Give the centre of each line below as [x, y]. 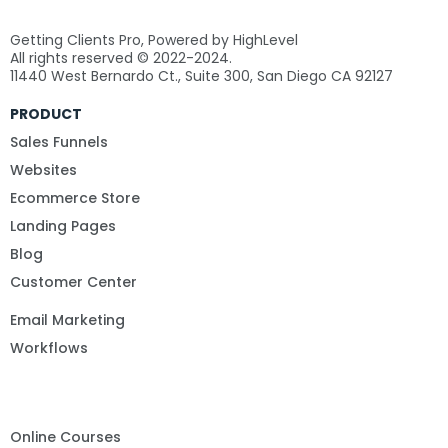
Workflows [49, 348]
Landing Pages [63, 226]
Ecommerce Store [75, 198]
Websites [43, 170]
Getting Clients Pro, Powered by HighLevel [154, 40]
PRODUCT [46, 114]
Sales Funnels [59, 142]
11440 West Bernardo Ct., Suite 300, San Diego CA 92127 [201, 76]
